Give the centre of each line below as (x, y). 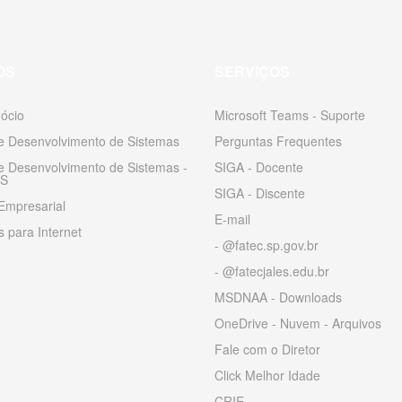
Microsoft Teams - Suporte (290, 115)
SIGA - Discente (260, 193)
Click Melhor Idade (267, 376)
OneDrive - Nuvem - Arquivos (298, 323)
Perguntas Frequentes (278, 141)
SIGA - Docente (259, 167)
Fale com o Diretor (267, 350)
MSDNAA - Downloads (278, 297)
